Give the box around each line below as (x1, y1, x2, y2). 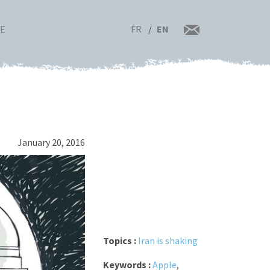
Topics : (102, 234, 138, 246)
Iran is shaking (137, 234, 198, 246)
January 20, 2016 (17, 136, 85, 148)
